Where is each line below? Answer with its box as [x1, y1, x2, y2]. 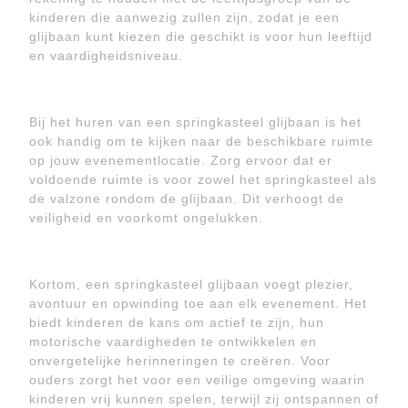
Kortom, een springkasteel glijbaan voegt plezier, [29, 277, 353, 291]
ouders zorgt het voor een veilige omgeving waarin [29, 372, 365, 387]
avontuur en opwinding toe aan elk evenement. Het [29, 296, 367, 311]
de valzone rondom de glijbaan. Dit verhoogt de [29, 191, 344, 206]
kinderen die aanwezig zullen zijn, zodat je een [29, 10, 340, 25]
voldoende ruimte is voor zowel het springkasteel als [29, 172, 377, 187]
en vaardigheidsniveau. [29, 48, 183, 63]
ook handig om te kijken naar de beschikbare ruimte [29, 134, 373, 148]
